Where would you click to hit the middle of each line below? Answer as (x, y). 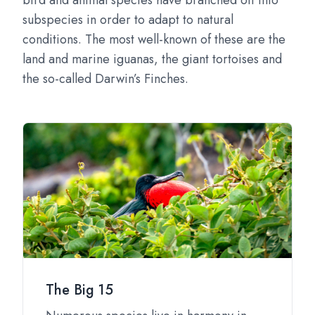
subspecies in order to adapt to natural (128, 20)
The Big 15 (79, 290)
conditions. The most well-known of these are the (154, 39)
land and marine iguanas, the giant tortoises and (152, 59)
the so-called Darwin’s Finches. (105, 79)
